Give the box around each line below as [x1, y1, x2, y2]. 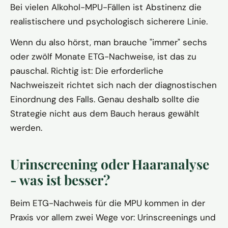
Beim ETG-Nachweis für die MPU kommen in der [10, 197, 205, 209]
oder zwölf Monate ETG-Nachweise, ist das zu [10, 51, 196, 63]
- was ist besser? [10, 170, 110, 189]
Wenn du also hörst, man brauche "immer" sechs [10, 37, 207, 48]
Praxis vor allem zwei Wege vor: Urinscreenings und [10, 212, 216, 223]
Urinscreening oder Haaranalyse [10, 155, 209, 174]
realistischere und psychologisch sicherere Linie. [10, 16, 208, 27]
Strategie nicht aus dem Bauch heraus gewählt [10, 108, 199, 120]
